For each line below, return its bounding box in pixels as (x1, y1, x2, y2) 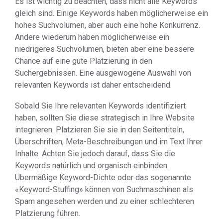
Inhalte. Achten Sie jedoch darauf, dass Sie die (15, 149, 175, 158)
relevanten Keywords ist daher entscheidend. (15, 80, 172, 90)
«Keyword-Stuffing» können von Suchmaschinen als (15, 185, 193, 194)
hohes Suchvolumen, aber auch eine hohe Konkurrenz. (15, 20, 200, 30)
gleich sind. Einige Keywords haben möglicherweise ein (15, 8, 208, 18)
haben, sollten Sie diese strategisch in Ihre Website (15, 113, 195, 122)
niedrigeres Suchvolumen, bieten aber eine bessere (15, 44, 194, 54)
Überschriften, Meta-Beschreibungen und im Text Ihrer (15, 137, 203, 146)
